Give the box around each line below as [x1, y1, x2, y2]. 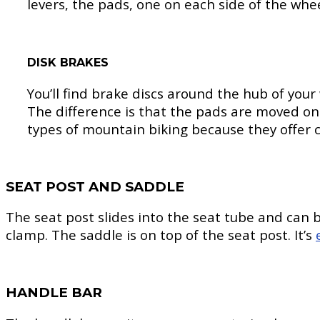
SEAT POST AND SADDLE [6, 178, 184, 195]
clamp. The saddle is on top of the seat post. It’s [6, 226, 316, 244]
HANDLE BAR [6, 284, 102, 301]
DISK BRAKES [27, 55, 109, 69]
